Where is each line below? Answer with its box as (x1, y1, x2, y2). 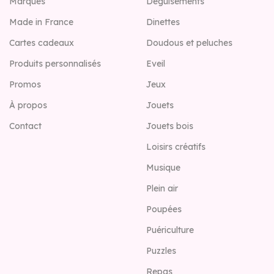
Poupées (146, 204, 182, 215)
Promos (9, 79, 41, 91)
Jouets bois (146, 120, 193, 132)
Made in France (9, 17, 73, 28)
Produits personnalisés (9, 58, 101, 70)
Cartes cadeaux (9, 37, 74, 49)
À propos (9, 100, 47, 111)
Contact (9, 120, 42, 132)
